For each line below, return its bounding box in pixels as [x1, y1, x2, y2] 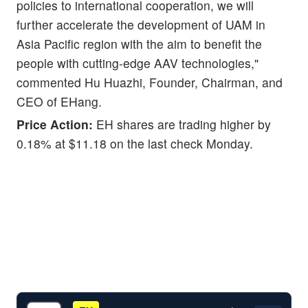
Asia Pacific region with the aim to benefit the [16, 34, 262, 52]
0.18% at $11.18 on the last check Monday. [16, 134, 253, 152]
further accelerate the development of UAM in [16, 15, 265, 33]
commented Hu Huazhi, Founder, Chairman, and [16, 73, 283, 91]
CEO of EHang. [16, 92, 102, 110]
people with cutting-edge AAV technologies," [16, 54, 258, 71]
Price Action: [16, 115, 93, 133]
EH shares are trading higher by [93, 115, 271, 133]
